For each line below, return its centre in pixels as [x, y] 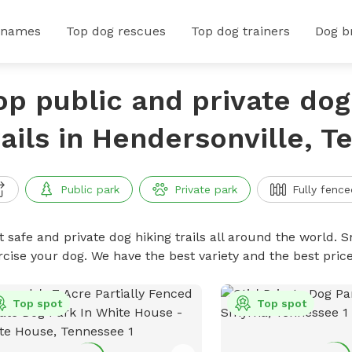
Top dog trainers [240, 31]
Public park [90, 189]
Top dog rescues [116, 31]
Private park [205, 189]
